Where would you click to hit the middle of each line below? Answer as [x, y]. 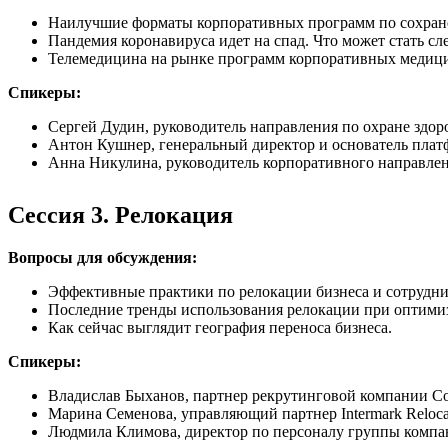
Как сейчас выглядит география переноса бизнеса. [220, 327]
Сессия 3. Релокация [120, 214]
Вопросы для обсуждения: [102, 257]
